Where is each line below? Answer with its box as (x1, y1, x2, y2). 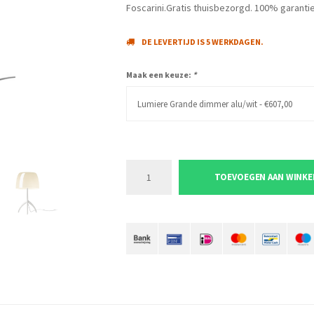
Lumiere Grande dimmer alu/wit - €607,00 (137, 98, 292, 110)
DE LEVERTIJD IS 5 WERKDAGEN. (141, 36, 264, 47)
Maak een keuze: (125, 69, 193, 80)
